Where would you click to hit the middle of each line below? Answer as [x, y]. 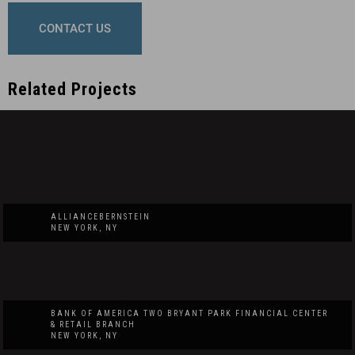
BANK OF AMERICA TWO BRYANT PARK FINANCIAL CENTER [189, 313]
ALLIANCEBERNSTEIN [101, 217]
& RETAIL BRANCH [93, 324]
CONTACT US [75, 29]
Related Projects [73, 89]
